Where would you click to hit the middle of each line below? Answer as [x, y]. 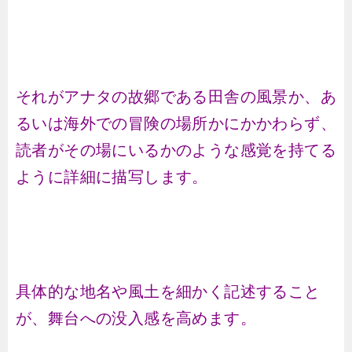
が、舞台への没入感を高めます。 [136, 318]
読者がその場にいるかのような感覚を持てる [176, 150]
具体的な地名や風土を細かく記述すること [168, 291]
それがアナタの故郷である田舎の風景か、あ [176, 97]
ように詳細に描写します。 [112, 177]
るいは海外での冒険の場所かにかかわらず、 [176, 123]
